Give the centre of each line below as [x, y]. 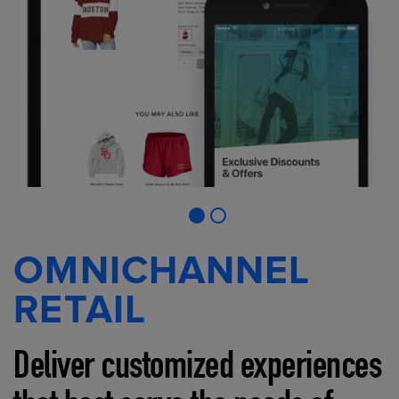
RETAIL [80, 310]
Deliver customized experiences [198, 370]
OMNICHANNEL [162, 271]
